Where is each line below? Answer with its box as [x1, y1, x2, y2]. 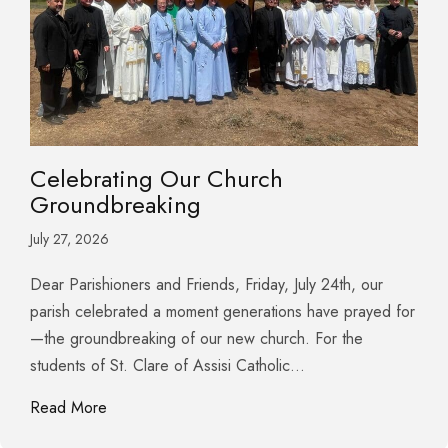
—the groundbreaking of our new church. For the [30, 327, 363, 351]
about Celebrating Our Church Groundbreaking [106, 395, 426, 419]
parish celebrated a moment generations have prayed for [30, 300, 415, 324]
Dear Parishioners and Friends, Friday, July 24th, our [30, 273, 383, 297]
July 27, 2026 [30, 229, 109, 250]
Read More [30, 396, 107, 420]
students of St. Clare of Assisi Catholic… [30, 354, 305, 378]
